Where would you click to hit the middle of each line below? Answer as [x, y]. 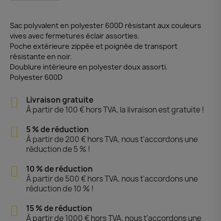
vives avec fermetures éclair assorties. [75, 36]
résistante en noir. [41, 56]
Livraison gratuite [59, 100]
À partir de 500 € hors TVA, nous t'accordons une [112, 179]
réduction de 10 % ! [60, 188]
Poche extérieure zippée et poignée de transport [94, 46]
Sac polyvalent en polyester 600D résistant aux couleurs [106, 25]
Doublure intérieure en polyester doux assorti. [89, 67]
